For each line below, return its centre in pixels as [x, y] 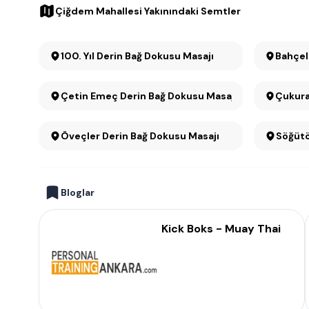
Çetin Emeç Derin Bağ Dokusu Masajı [149, 96]
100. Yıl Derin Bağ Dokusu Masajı [155, 56]
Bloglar [78, 192]
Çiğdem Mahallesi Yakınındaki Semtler [148, 11]
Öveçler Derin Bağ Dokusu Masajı [140, 136]
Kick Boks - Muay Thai [221, 229]
